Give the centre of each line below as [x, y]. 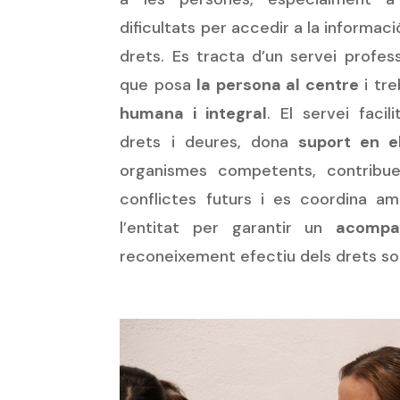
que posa [158, 85]
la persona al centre [278, 85]
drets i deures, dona [209, 142]
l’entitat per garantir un [228, 228]
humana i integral [194, 113]
